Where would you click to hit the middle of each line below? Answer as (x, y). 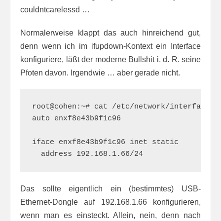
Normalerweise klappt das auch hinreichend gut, (110, 33)
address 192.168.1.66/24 (88, 154)
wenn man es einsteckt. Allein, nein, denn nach (110, 215)
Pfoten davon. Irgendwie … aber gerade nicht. (100, 73)
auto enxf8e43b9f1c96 (76, 118)
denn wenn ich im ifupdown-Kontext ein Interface (110, 46)
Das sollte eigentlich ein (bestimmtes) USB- (110, 188)
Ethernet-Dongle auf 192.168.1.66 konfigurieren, (110, 202)
